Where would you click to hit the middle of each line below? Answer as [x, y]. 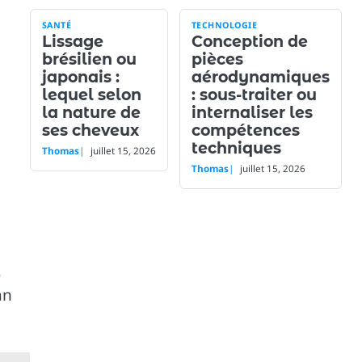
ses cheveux [90, 130]
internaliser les [252, 113]
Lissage [72, 42]
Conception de [249, 42]
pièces [217, 59]
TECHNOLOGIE [224, 25]
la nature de [91, 113]
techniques [236, 148]
